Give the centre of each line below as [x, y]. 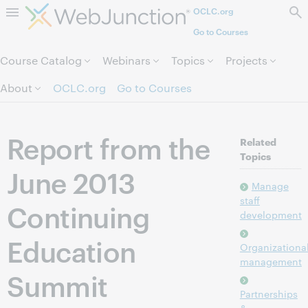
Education [71, 250]
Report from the [108, 147]
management [271, 261]
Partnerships [268, 294]
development [271, 214]
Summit [57, 285]
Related [258, 141]
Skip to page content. [154, 14]
